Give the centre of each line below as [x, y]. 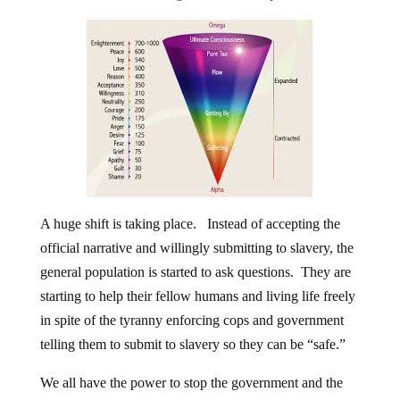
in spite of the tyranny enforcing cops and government [192, 306]
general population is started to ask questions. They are [195, 258]
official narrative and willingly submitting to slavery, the [196, 234]
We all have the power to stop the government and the [191, 369]
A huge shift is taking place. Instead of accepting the [190, 210]
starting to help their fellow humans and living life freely [197, 282]
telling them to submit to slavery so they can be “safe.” [192, 330]
